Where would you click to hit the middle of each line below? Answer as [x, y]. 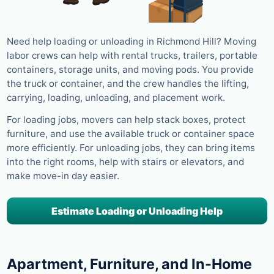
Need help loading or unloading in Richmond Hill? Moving [131, 42]
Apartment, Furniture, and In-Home [129, 264]
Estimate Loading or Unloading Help [137, 211]
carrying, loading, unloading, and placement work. [116, 98]
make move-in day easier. [63, 176]
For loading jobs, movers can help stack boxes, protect [126, 120]
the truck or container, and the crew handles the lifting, [128, 84]
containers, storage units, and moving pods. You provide [130, 70]
